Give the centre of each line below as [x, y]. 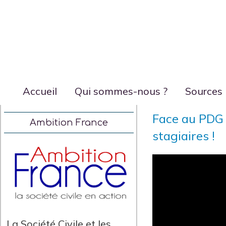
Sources [204, 91]
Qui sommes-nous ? [121, 91]
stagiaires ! [184, 136]
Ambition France [69, 123]
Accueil [40, 91]
